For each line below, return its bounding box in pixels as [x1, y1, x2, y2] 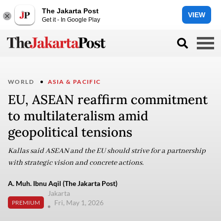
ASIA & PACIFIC [48, 78, 101, 85]
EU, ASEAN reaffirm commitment [8, 91, 208, 108]
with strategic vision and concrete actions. [8, 158, 144, 167]
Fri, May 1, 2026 [54, 198, 105, 207]
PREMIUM [12, 198, 40, 206]
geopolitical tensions [8, 124, 132, 140]
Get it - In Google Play [42, 16, 100, 23]
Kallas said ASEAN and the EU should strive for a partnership [8, 147, 206, 155]
